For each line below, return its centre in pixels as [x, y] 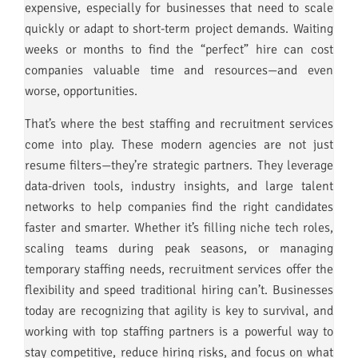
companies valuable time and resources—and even [179, 71]
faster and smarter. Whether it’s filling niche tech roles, [179, 227]
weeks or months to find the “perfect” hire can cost [179, 50]
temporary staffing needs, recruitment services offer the [179, 269]
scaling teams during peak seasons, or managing [179, 248]
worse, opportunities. [81, 91]
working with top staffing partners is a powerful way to [179, 331]
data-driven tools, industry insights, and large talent [179, 186]
